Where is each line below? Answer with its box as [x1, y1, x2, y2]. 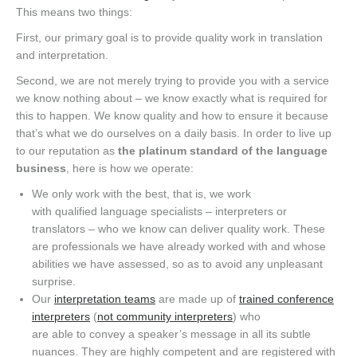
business [16, 162, 66, 175]
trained [239, 292, 274, 306]
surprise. [32, 275, 76, 288]
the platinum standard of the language [118, 144, 328, 158]
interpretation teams [54, 292, 155, 306]
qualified [55, 205, 100, 218]
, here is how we [66, 162, 151, 175]
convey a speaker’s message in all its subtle [89, 328, 311, 341]
